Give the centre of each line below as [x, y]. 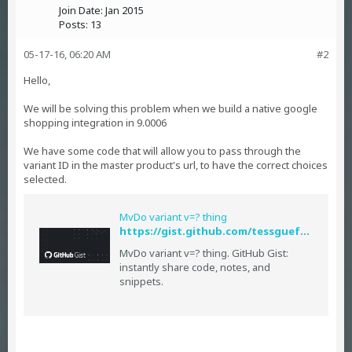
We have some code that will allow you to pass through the [162, 151]
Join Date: [81, 10]
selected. [45, 179]
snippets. [141, 281]
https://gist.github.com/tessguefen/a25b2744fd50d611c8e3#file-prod [305, 231]
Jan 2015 [125, 10]
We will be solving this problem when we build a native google [170, 108]
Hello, [37, 80]
